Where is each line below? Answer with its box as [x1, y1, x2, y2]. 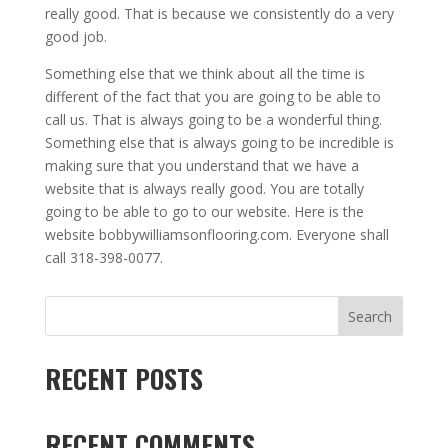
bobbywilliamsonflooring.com [98, 225, 289, 245]
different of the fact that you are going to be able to [44, 87, 381, 107]
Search [348, 306, 393, 326]
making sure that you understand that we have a [44, 156, 359, 176]
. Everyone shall [288, 225, 389, 245]
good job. [44, 27, 107, 47]
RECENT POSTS [44, 359, 203, 399]
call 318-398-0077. [44, 248, 163, 268]
